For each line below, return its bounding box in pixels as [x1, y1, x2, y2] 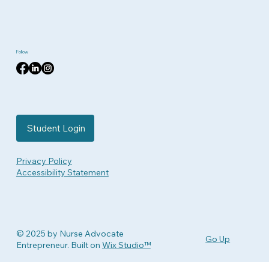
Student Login [27, 122, 86, 134]
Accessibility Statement [16, 167, 109, 178]
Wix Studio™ [101, 240, 151, 251]
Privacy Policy [16, 156, 72, 167]
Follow [16, 48, 28, 55]
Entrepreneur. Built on [16, 240, 102, 251]
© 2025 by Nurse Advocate [16, 228, 124, 240]
